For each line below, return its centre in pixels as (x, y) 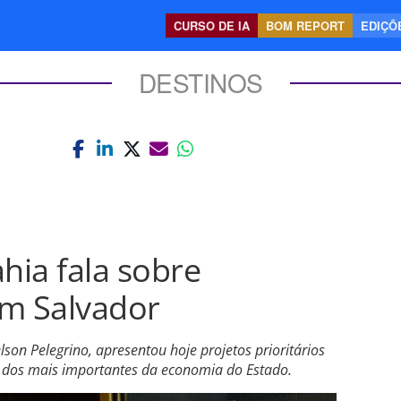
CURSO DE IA (212, 26)
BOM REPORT (305, 26)
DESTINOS (200, 82)
